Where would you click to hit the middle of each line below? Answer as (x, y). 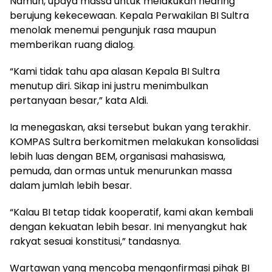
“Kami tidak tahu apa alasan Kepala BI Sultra (115, 72)
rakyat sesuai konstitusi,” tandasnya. (95, 242)
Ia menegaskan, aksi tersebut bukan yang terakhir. (130, 127)
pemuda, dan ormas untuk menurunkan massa (121, 171)
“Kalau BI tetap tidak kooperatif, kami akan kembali (131, 212)
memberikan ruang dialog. (72, 45)
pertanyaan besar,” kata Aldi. (79, 101)
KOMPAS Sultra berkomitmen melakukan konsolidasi (134, 142)
